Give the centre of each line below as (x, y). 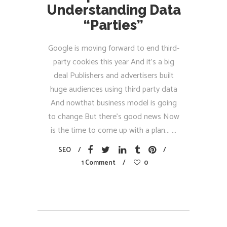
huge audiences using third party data (113, 89)
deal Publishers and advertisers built (113, 76)
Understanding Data (113, 10)
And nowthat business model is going (113, 103)
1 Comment (98, 163)
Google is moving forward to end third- (113, 48)
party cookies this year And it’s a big (113, 62)
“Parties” (113, 25)
